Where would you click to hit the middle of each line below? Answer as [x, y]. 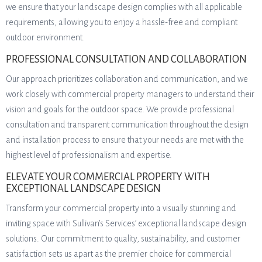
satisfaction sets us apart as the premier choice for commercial [118, 254]
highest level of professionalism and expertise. [89, 155]
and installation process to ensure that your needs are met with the [125, 140]
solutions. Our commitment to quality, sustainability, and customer [123, 239]
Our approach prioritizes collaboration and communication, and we [127, 79]
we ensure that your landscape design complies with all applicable [124, 7]
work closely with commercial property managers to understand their [130, 94]
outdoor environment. [45, 37]
